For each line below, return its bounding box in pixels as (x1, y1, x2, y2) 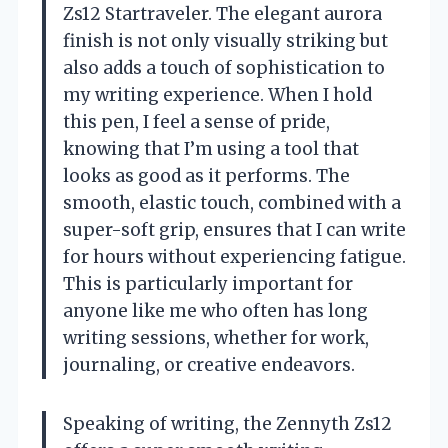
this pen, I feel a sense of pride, (63, 111, 330, 134)
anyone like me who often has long (63, 300, 368, 323)
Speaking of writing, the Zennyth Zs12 (63, 413, 392, 436)
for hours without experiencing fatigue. (63, 246, 406, 269)
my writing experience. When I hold (63, 84, 372, 107)
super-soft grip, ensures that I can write (63, 219, 406, 242)
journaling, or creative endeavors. (63, 354, 355, 377)
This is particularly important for (63, 273, 353, 296)
